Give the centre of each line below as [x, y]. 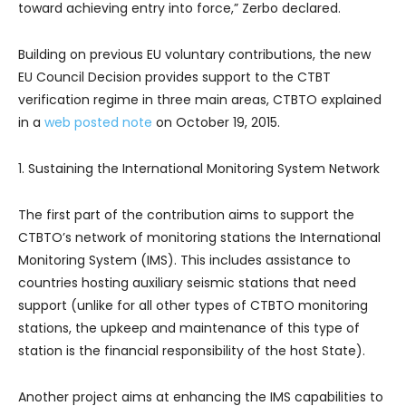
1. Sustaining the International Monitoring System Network [199, 169]
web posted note [98, 122]
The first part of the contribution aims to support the [186, 215]
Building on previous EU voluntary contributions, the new [194, 54]
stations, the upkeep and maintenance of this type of [189, 328]
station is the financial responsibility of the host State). [192, 351]
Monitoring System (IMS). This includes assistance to [184, 260]
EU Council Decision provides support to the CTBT [174, 77]
